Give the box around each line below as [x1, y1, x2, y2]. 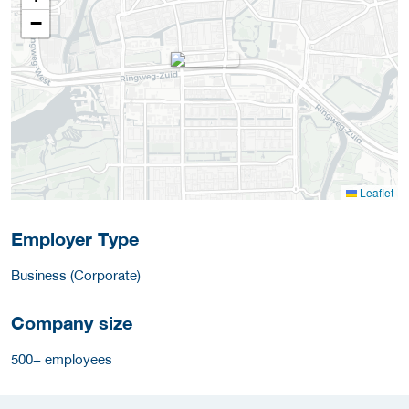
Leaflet [357, 184, 393, 201]
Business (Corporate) [11, 266, 141, 283]
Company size [11, 310, 132, 334]
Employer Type [11, 227, 139, 251]
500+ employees [11, 350, 112, 367]
